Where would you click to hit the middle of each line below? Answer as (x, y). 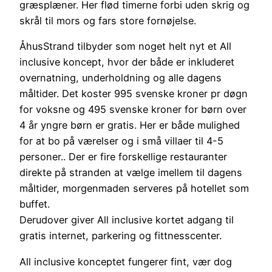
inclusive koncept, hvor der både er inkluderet (127, 62)
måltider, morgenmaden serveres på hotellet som (134, 189)
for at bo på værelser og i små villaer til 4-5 (121, 141)
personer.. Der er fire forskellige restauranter (123, 157)
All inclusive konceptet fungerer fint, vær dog (126, 261)
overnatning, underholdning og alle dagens (121, 78)
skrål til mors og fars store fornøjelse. (108, 21)
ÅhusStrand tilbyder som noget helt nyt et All (125, 46)
